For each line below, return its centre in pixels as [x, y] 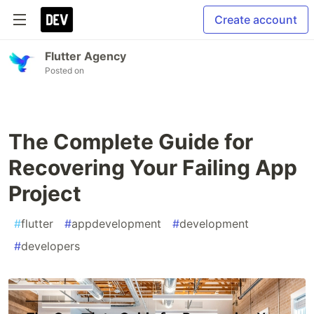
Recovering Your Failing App [153, 168]
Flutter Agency [86, 56]
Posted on [64, 70]
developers [50, 246]
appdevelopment [116, 224]
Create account [256, 20]
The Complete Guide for [131, 142]
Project [45, 193]
